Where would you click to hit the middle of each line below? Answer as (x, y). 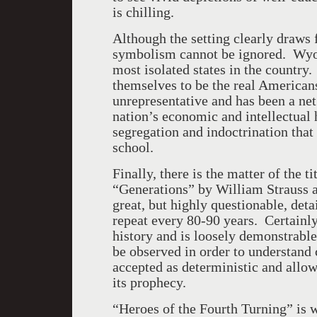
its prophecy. (149, 282)
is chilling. (143, 12)
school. (133, 147)
